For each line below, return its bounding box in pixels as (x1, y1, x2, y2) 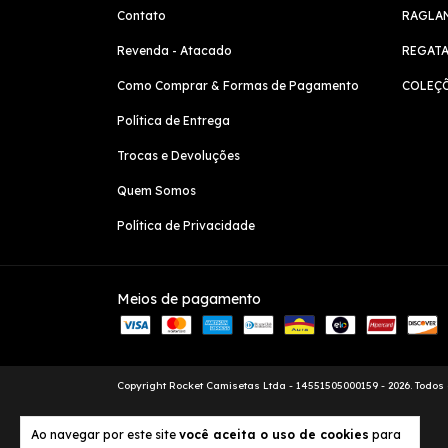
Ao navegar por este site (31, 427, 179, 442)
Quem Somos (117, 182, 196, 198)
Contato (117, 7, 166, 23)
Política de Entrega (117, 112, 230, 128)
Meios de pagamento (117, 289, 261, 308)
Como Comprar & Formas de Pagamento (117, 77, 359, 93)
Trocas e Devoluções (117, 147, 240, 163)
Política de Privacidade (117, 217, 255, 233)
